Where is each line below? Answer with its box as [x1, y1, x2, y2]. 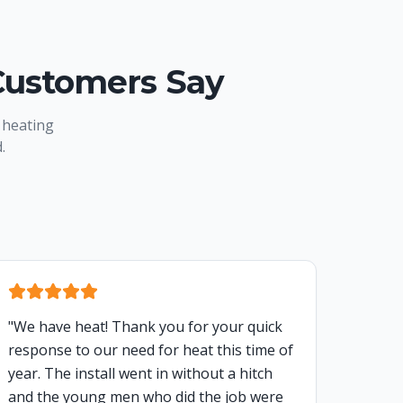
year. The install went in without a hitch [8, 363, 273, 384]
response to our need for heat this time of [8, 340, 293, 361]
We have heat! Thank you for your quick [13, 317, 282, 337]
